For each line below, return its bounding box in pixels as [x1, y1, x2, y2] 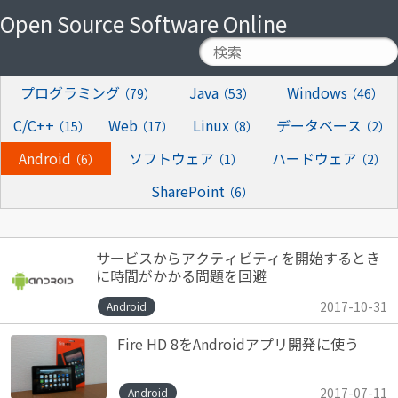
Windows [287, 82, 352, 103]
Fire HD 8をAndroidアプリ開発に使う [117, 333, 359, 354]
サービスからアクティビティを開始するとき [96, 247, 380, 268]
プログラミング [20, 82, 123, 103]
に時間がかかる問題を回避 [96, 265, 267, 286]
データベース [276, 115, 366, 136]
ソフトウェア [128, 147, 218, 169]
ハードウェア [271, 147, 361, 169]
